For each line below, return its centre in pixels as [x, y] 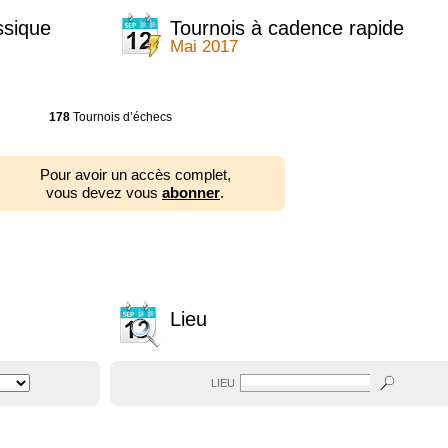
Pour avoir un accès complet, [135, 174]
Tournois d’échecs [120, 117]
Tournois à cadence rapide [287, 28]
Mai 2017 [204, 46]
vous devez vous [104, 192]
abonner [191, 192]
